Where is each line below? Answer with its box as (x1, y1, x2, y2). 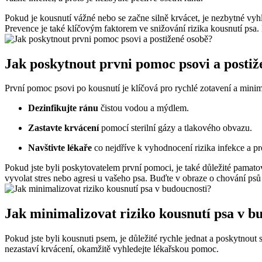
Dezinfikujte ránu (28, 103, 98, 113)
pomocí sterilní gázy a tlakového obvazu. (99, 123, 252, 133)
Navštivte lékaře (28, 143, 92, 153)
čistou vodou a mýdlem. (98, 103, 189, 113)
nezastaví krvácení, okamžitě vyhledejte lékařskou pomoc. (5, 244, 219, 254)
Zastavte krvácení (28, 123, 99, 133)
